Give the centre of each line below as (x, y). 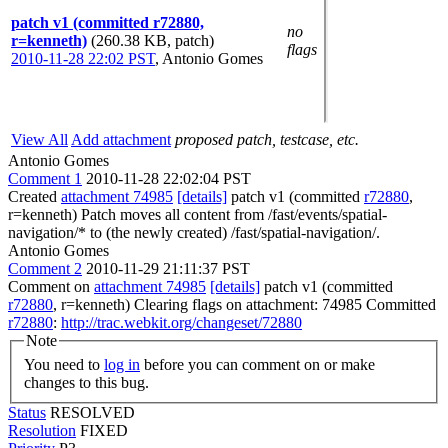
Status (27, 412)
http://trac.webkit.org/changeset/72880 (181, 322)
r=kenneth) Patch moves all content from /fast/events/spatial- (197, 214)
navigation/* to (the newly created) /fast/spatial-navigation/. (194, 232)
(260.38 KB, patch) (152, 40)
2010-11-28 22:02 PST (83, 58)
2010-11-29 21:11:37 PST (168, 268)
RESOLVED (92, 412)
